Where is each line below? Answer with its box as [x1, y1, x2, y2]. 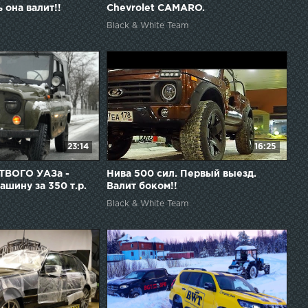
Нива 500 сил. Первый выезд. [106, 170, 256, 179]
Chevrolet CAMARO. [106, 4, 205, 13]
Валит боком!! [106, 182, 177, 191]
